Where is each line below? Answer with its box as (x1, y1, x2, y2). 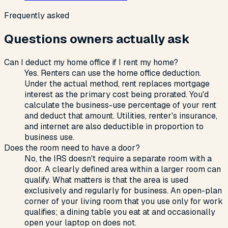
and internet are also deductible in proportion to (24, 121, 204, 132)
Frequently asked (4, 10, 69, 21)
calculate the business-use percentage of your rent (24, 100, 216, 111)
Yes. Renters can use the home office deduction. (24, 68, 201, 79)
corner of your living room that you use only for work (24, 196, 223, 207)
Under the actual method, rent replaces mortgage (24, 78, 210, 90)
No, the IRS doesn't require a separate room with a (24, 153, 212, 164)
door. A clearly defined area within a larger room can (24, 164, 221, 175)
